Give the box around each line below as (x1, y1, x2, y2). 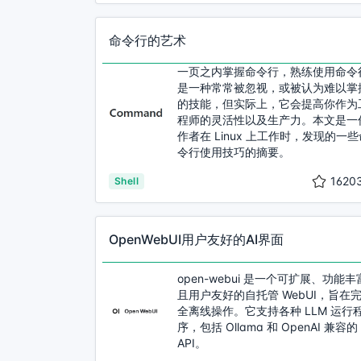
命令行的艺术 (109, 32, 186, 48)
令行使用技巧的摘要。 (177, 145, 290, 159)
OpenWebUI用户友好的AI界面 (109, 231, 284, 247)
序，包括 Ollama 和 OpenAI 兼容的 (177, 320, 358, 334)
